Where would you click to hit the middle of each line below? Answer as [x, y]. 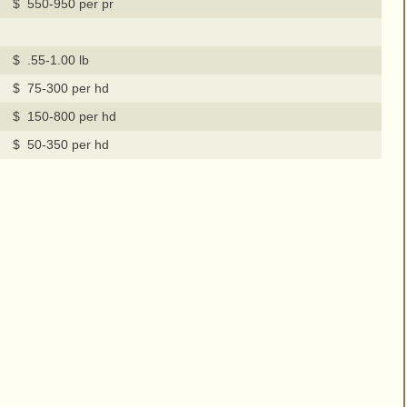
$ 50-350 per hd [60, 145]
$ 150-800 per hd [64, 117]
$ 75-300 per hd [60, 89]
